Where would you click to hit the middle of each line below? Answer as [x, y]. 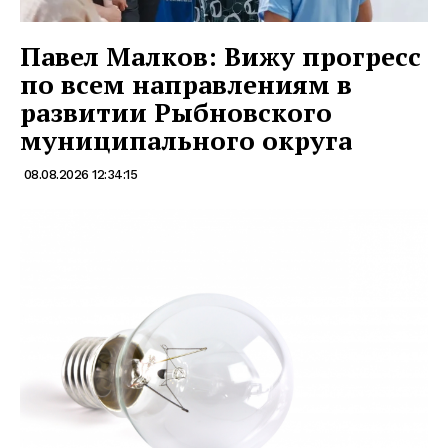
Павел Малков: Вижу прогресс [220, 56]
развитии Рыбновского [176, 112]
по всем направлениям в [186, 84]
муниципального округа [186, 140]
